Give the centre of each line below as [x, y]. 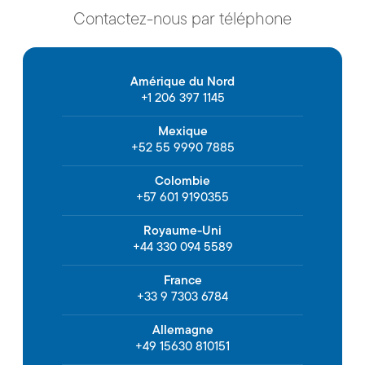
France [182, 279]
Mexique [182, 130]
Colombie [182, 180]
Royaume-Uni [182, 230]
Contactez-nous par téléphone [182, 18]
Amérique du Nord [182, 81]
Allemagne [182, 329]
